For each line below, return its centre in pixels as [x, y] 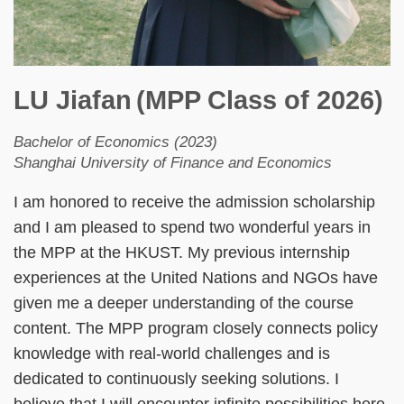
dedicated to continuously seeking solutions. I [176, 379]
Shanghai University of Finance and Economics [173, 163]
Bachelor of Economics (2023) [115, 142]
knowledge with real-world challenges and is [172, 354]
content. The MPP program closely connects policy [196, 329]
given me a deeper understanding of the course [184, 303]
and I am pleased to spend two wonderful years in [192, 228]
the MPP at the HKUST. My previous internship [182, 253]
